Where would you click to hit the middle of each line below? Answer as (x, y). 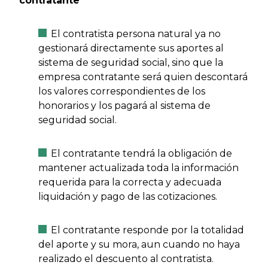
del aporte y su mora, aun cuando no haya (139, 244)
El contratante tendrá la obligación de (141, 153)
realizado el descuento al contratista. (126, 258)
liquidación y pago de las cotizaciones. (128, 196)
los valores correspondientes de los (122, 91)
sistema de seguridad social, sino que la (131, 62)
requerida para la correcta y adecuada (130, 182)
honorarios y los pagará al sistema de (124, 105)
